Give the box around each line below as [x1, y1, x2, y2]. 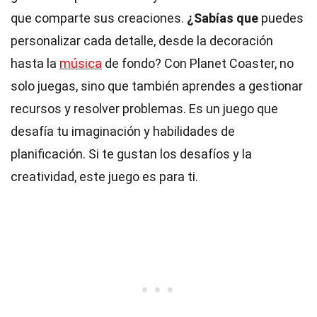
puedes [258, 11, 304, 25]
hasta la [11, 56, 59, 71]
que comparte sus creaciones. [11, 11, 187, 25]
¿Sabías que [187, 11, 258, 25]
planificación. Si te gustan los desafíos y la [11, 146, 252, 161]
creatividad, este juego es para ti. [11, 169, 198, 184]
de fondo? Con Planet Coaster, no [102, 56, 294, 71]
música [59, 56, 102, 71]
